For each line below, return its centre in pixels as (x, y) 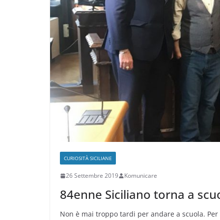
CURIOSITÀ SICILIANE (88, 158)
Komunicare (141, 176)
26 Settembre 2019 (92, 176)
